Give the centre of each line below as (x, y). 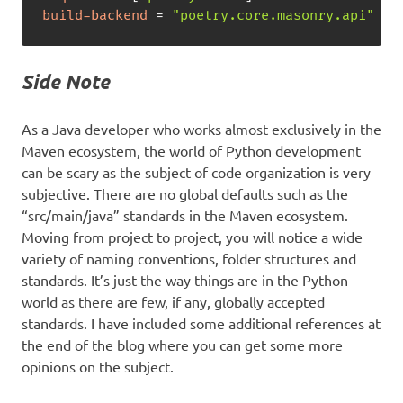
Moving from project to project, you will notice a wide (192, 236)
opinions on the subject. (98, 366)
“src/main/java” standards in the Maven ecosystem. (185, 215)
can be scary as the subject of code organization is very (196, 171)
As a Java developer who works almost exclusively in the (201, 128)
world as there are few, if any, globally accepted (173, 301)
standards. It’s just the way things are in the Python (185, 279)
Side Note (66, 81)
